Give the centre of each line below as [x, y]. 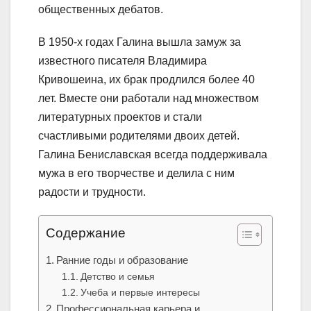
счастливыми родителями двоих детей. [139, 136]
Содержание [86, 233]
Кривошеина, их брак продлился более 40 [146, 80]
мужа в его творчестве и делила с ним [136, 174]
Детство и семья [117, 277]
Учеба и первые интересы [140, 293]
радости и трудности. [92, 192]
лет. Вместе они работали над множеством [149, 99]
